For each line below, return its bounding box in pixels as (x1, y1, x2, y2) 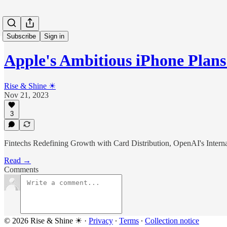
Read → (4, 156, 31, 165)
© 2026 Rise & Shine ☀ (4, 216, 82, 225)
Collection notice (145, 216, 199, 225)
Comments (4, 165, 39, 174)
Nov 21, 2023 (4, 90, 49, 99)
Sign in (44, 32, 64, 40)
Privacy (89, 216, 113, 225)
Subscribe (7, 32, 36, 40)
